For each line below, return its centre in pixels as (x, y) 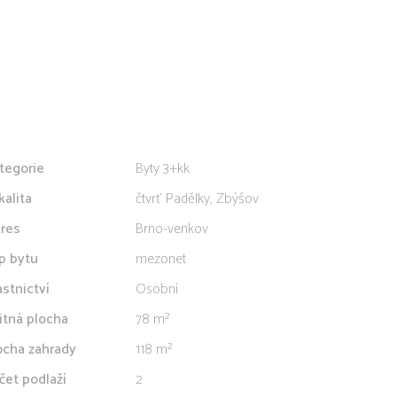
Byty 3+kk (163, 169)
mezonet (161, 259)
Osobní (157, 289)
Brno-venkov (172, 229)
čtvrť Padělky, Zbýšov (197, 199)
